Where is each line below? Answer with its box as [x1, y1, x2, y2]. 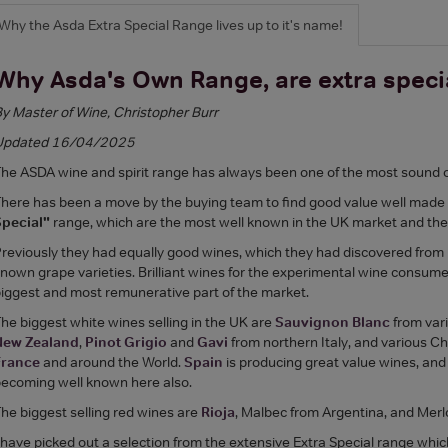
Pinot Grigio [85, 332, 167, 351]
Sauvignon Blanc [275, 312, 390, 331]
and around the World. [40, 352, 184, 371]
